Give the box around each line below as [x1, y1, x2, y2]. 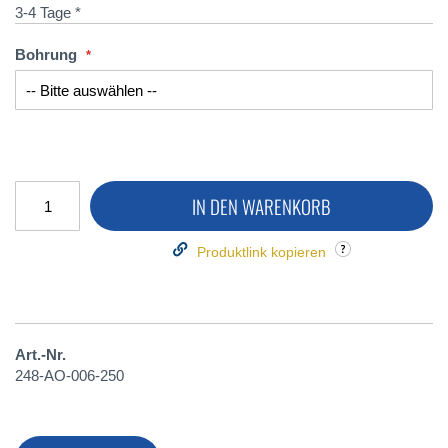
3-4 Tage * [15, 4, 81, 21]
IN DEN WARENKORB [192, 192, 331, 221]
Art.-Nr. [15, 346, 66, 364]
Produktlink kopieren [196, 244, 326, 261]
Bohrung [15, 46, 77, 63]
